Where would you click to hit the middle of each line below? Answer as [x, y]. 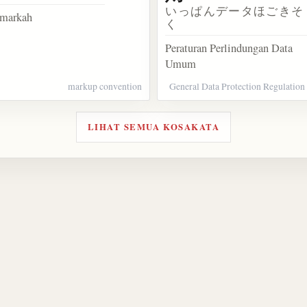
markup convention [105, 86]
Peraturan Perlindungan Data [229, 48]
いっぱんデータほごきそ [235, 11]
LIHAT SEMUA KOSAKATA [153, 127]
